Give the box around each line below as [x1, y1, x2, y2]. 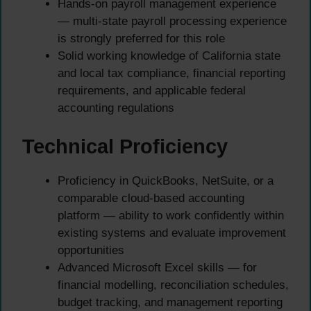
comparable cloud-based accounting [58, 191, 244, 205]
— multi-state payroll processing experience [58, 15, 287, 28]
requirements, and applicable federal [58, 84, 246, 98]
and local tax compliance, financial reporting [58, 67, 285, 81]
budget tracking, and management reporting [58, 295, 283, 309]
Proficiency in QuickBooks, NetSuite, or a [58, 174, 274, 187]
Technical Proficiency [22, 135, 228, 158]
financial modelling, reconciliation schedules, [58, 278, 289, 292]
